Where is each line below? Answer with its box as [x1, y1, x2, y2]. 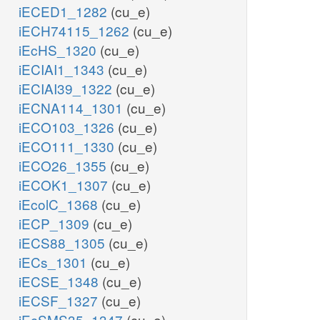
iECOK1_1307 [19, 175, 111, 195]
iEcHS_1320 [19, 40, 100, 60]
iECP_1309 [19, 214, 93, 234]
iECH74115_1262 [19, 21, 133, 41]
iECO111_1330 [19, 136, 118, 156]
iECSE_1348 [19, 271, 102, 291]
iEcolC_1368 [19, 194, 101, 214]
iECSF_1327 [19, 291, 101, 311]
